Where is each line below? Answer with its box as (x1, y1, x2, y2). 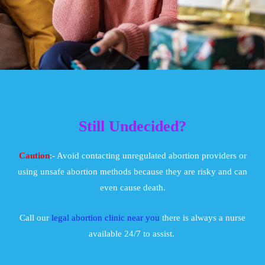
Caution (18, 150, 50, 160)
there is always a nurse (160, 212, 245, 222)
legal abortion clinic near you (49, 212, 160, 222)
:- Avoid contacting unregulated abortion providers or (49, 150, 247, 160)
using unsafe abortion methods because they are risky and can (18, 166, 247, 176)
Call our (20, 212, 49, 222)
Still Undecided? (79, 117, 186, 135)
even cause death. (99, 182, 166, 192)
